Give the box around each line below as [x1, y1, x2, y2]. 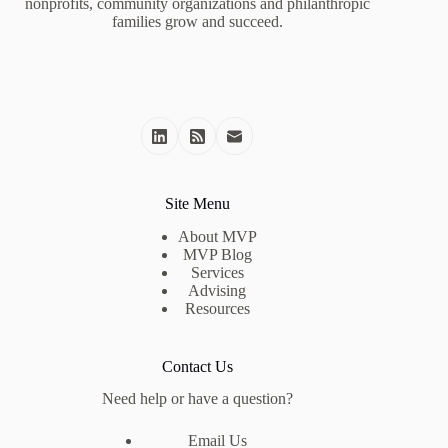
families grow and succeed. [111, 13, 283, 31]
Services [190, 263, 244, 281]
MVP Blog [182, 245, 252, 263]
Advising [188, 281, 247, 299]
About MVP [177, 227, 257, 245]
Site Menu [164, 194, 230, 212]
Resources [184, 299, 250, 317]
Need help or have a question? [101, 390, 293, 408]
